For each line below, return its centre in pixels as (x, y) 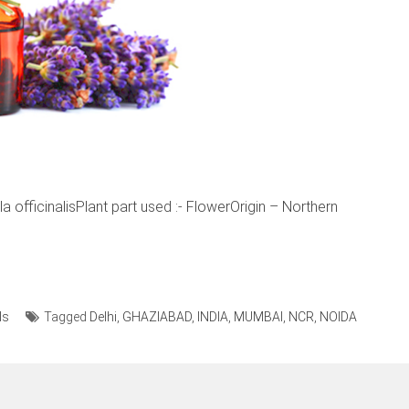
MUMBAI (258, 317)
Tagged (67, 317)
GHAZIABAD (157, 317)
